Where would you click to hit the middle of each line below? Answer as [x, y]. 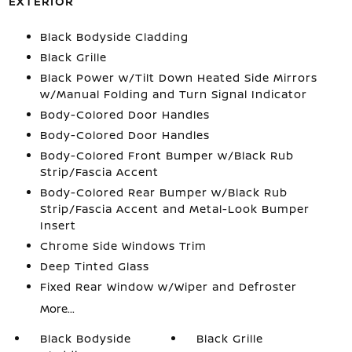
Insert [58, 225]
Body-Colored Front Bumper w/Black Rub [167, 155]
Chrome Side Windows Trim [123, 246]
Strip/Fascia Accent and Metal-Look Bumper [174, 209]
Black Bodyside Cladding [114, 37]
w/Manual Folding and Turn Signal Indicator [173, 94]
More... [57, 308]
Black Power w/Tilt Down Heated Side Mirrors [178, 77]
